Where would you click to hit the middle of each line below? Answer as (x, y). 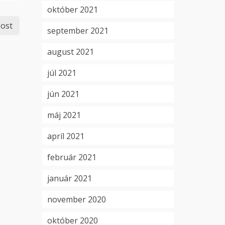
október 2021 (72, 10)
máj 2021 (64, 115)
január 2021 (69, 178)
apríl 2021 (66, 136)
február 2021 (72, 157)
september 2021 (78, 31)
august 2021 (70, 52)
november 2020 (76, 199)
